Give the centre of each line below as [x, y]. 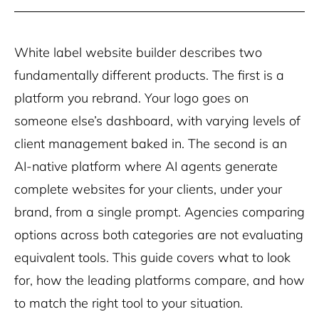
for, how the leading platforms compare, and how [159, 280]
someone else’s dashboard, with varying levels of [157, 121]
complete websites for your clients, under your [148, 189]
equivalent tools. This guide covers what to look [152, 257]
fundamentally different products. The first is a [149, 75]
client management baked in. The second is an [151, 143]
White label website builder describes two [138, 52]
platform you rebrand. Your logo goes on [131, 98]
